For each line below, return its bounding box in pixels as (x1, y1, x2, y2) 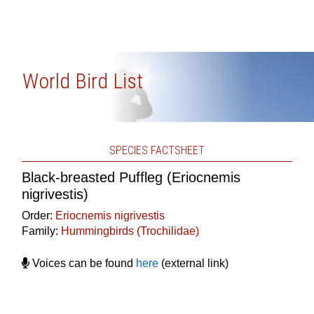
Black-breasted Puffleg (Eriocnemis (21, 170, 240, 185)
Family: (21, 225, 61, 237)
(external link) (158, 257, 228, 269)
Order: (21, 210, 55, 221)
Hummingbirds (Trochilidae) (60, 225, 199, 237)
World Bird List (22, 69, 143, 93)
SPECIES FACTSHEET (109, 144, 205, 157)
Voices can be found (29, 257, 136, 269)
